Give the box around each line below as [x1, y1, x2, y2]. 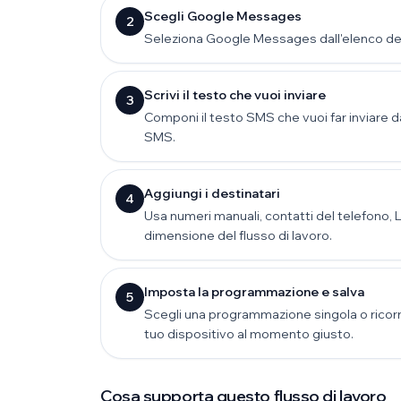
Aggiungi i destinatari [144, 185, 280, 201]
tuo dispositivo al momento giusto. [144, 326, 354, 342]
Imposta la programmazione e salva [144, 284, 364, 300]
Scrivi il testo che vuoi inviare [144, 87, 326, 103]
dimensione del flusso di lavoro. [144, 227, 332, 243]
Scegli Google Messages [144, 8, 302, 24]
